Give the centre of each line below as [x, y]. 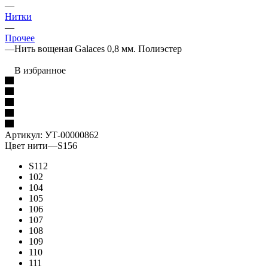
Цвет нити [26, 145]
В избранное [40, 70]
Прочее [20, 38]
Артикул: [24, 135]
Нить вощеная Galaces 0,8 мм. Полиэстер [98, 48]
